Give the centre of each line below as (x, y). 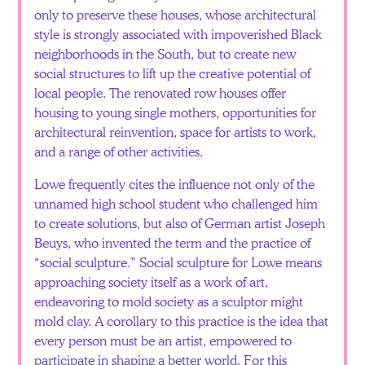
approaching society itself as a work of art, (152, 281)
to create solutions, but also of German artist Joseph (180, 222)
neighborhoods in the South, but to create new (165, 53)
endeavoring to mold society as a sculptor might (169, 301)
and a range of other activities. (119, 151)
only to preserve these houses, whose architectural (176, 14)
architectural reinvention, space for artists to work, (176, 131)
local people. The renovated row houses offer (161, 92)
